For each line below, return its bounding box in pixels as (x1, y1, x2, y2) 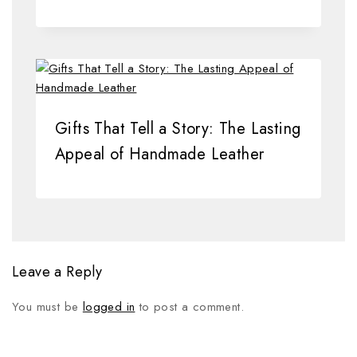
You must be (12, 298, 83, 316)
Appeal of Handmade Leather (55, 143, 265, 167)
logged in (82, 298, 135, 316)
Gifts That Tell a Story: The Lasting (55, 117, 301, 141)
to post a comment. (135, 298, 245, 316)
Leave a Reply (12, 261, 103, 283)
